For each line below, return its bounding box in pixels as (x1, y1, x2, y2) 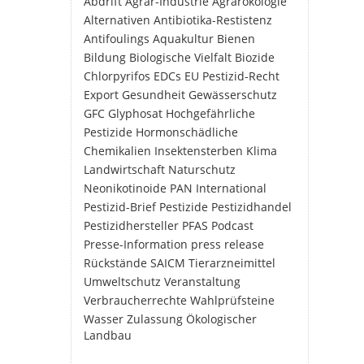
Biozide (235, 50, 275, 65)
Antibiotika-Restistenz (154, 12, 272, 28)
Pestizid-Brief (84, 199, 156, 214)
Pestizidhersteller (84, 218, 179, 233)
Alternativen (84, 12, 150, 28)
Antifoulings (84, 31, 149, 46)
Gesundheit (122, 87, 185, 102)
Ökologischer (186, 311, 257, 327)
